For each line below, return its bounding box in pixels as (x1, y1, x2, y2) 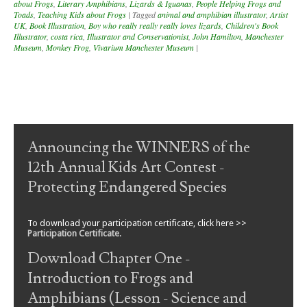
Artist (270, 9, 288, 21)
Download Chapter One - (27, 249, 191, 269)
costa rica (51, 31, 83, 42)
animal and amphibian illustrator (158, 9, 266, 21)
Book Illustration (29, 20, 84, 32)
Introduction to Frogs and (27, 269, 193, 289)
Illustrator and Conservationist (87, 31, 188, 42)
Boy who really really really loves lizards (88, 20, 221, 32)
